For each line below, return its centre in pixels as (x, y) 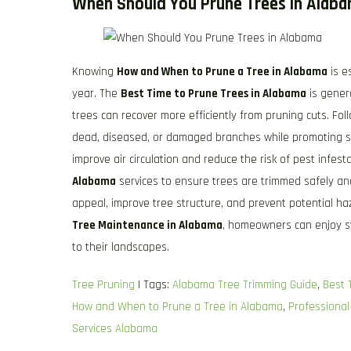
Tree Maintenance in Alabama (147, 225)
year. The (96, 94)
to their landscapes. (121, 247)
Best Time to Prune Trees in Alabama (213, 94)
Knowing (94, 72)
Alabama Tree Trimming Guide (245, 285)
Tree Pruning (103, 285)
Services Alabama (115, 329)
